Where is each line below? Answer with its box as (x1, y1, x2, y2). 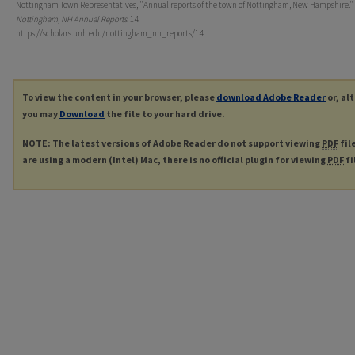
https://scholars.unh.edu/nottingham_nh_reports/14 (16, 28, 203, 40)
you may (22, 108, 59, 120)
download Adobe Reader (216, 91, 326, 104)
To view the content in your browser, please (22, 91, 216, 104)
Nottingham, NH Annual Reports (16, 13, 127, 25)
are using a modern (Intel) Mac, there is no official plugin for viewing (22, 154, 327, 166)
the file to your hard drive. (105, 108, 225, 120)
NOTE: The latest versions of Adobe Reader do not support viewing (22, 137, 322, 150)
